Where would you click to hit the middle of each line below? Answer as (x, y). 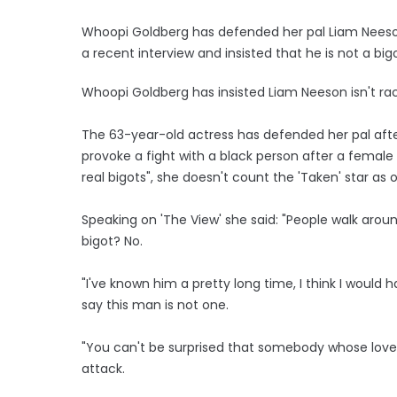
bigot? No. (114, 241)
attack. (105, 368)
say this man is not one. (155, 304)
